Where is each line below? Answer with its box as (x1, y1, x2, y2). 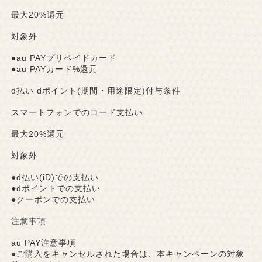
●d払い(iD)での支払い (11, 173, 99, 182)
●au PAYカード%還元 (11, 64, 98, 74)
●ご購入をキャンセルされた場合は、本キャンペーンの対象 (11, 249, 244, 259)
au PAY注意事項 (11, 238, 76, 248)
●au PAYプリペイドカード (11, 53, 116, 63)
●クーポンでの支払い (11, 195, 95, 205)
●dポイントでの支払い (11, 184, 101, 194)
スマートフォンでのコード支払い (11, 108, 143, 118)
